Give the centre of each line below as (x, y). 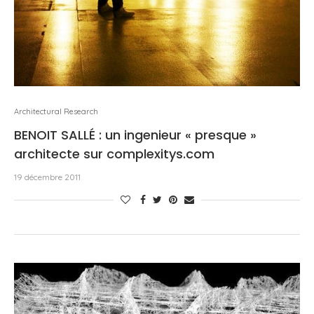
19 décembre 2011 (47, 177)
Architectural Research (56, 111)
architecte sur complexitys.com (114, 154)
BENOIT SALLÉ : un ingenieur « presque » (135, 135)
